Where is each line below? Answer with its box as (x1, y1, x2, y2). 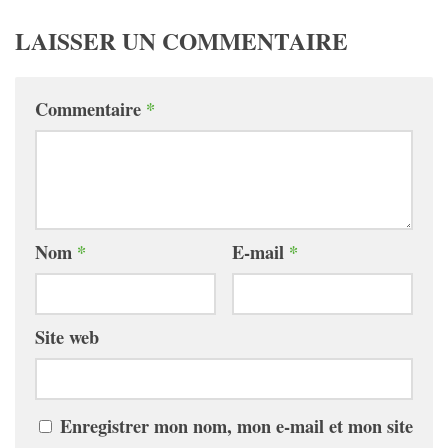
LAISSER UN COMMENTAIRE (15, 24, 348, 59)
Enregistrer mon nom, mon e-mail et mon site (60, 412, 413, 440)
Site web (35, 323, 99, 351)
